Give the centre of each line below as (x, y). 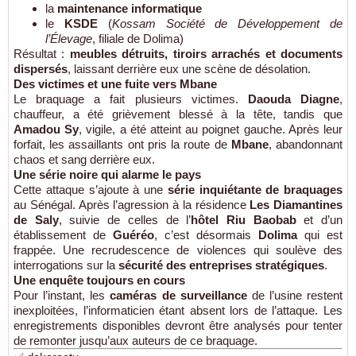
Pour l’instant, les (62, 295)
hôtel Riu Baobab (244, 219)
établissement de (63, 234)
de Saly (36, 219)
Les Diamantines (296, 204)
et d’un (319, 219)
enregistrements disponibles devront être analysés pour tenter (178, 325)
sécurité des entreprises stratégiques (221, 265)
